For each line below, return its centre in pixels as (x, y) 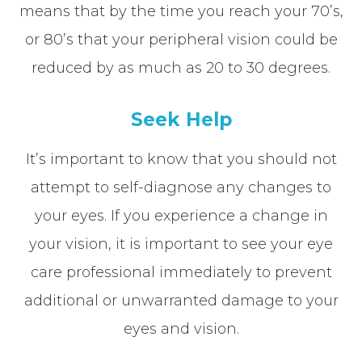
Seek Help (181, 119)
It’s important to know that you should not (181, 159)
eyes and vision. (181, 328)
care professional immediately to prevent (181, 272)
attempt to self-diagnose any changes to (181, 187)
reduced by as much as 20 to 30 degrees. (181, 67)
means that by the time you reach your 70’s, (181, 11)
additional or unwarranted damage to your (181, 300)
